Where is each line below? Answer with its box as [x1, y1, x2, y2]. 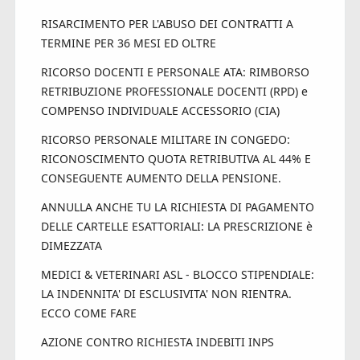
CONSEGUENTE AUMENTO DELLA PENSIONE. [40, 170, 281, 186]
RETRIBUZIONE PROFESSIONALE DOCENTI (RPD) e [40, 84, 308, 100]
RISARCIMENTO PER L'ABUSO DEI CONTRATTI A [40, 16, 293, 32]
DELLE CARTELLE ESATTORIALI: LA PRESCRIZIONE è [40, 219, 313, 235]
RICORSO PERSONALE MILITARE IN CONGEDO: [40, 132, 290, 148]
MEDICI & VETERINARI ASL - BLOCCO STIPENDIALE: [40, 267, 314, 283]
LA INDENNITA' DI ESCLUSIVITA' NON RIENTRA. [40, 286, 292, 302]
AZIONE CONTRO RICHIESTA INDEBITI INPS [40, 334, 274, 350]
